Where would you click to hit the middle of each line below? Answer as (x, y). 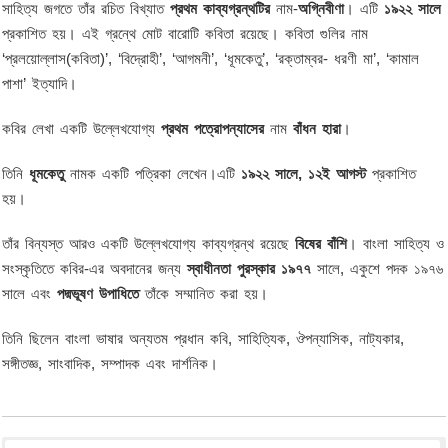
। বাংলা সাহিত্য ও (396, 243)
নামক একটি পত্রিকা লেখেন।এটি (153, 173)
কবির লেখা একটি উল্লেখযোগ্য (82, 128)
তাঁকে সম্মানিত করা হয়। (204, 293)
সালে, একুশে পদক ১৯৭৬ (380, 268)
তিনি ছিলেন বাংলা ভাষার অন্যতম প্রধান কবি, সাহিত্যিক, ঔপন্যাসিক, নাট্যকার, (203, 338)
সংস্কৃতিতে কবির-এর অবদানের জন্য (95, 268)
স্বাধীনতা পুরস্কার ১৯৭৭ (252, 268)
